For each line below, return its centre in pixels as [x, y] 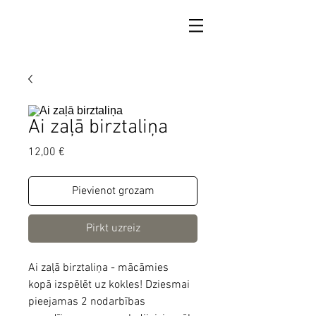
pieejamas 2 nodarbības [87, 302]
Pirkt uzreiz [113, 228]
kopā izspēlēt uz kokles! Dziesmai [109, 285]
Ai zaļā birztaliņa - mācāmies [98, 268]
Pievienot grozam [113, 191]
